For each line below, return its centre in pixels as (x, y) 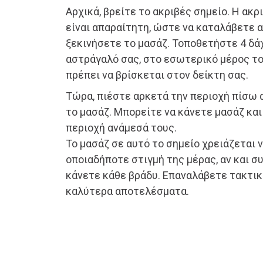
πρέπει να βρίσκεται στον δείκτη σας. (157, 75)
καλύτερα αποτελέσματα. (127, 191)
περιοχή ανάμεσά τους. (121, 128)
